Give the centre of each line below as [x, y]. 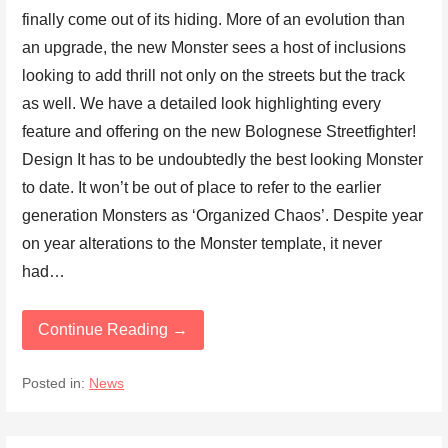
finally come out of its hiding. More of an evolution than [214, 20]
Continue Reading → [113, 330]
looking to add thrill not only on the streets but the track [214, 76]
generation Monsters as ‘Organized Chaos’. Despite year [223, 216]
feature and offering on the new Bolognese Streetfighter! [219, 132]
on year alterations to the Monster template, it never [202, 244]
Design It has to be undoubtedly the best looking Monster [223, 160]
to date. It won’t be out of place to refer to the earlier [202, 188]
